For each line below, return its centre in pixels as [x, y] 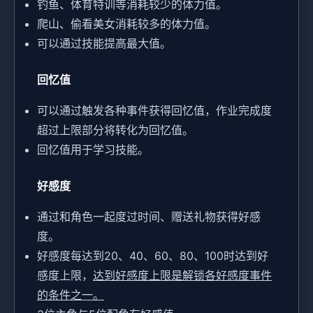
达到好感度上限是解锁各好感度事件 [182, 276]
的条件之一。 [71, 295]
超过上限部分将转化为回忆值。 [115, 130]
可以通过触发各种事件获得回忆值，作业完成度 [154, 111]
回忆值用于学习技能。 [93, 150]
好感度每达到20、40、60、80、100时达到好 [153, 256]
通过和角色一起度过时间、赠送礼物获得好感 [149, 217]
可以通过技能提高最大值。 [104, 44]
